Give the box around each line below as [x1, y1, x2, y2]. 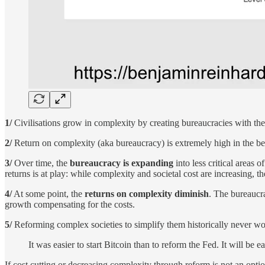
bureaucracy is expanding [70, 158, 173, 169]
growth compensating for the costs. [5, 199, 135, 210]
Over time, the [12, 158, 70, 169]
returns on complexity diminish [85, 189, 209, 199]
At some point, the [12, 189, 85, 199]
